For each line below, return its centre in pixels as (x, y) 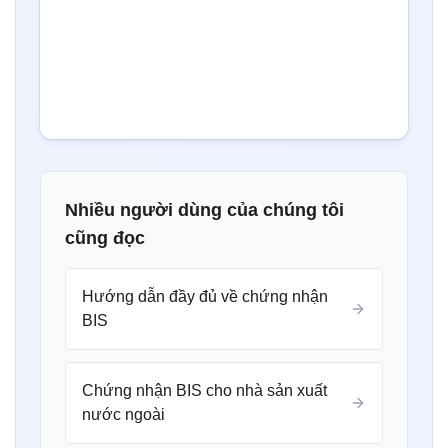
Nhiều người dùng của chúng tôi (204, 209)
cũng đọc (105, 237)
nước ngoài (123, 414)
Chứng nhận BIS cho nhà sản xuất (204, 390)
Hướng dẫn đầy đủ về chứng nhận (205, 296)
